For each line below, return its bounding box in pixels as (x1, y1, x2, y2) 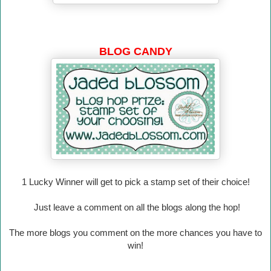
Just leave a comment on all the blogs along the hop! (31, 202, 240, 213)
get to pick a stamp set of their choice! (100, 177, 250, 188)
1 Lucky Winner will (21, 177, 100, 188)
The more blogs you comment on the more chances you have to (9, 227, 262, 238)
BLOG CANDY (99, 45, 172, 58)
